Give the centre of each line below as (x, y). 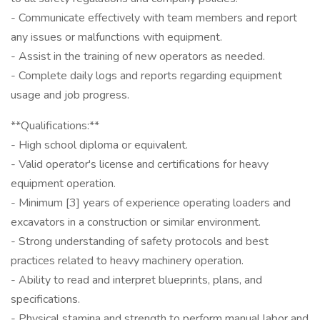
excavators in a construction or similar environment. (136, 222)
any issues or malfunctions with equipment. (116, 37)
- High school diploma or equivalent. (99, 145)
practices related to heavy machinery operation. (127, 261)
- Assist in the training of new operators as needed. (138, 56)
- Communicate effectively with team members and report (154, 18)
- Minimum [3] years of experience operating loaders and (151, 203)
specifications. (45, 299)
